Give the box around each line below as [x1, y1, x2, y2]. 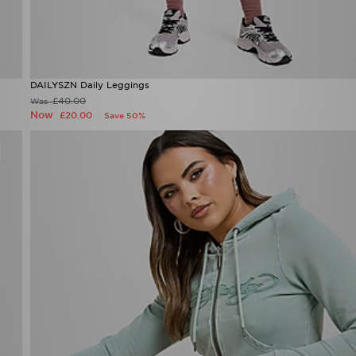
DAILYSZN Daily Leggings [30, 177, 149, 188]
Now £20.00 [86, 193, 149, 205]
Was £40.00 [30, 194, 83, 203]
